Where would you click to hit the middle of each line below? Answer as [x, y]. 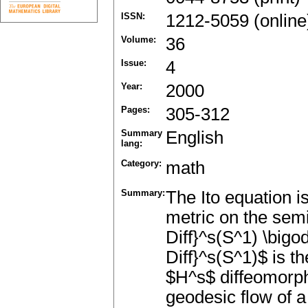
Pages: [135, 110]
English [195, 138]
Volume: [139, 40]
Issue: [134, 63]
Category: [141, 164]
